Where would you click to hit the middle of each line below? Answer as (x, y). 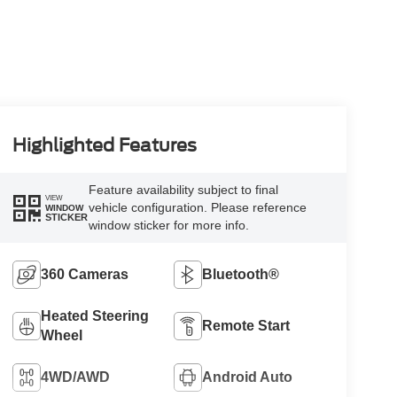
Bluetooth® (241, 275)
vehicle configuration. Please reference (197, 208)
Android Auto (248, 378)
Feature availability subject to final (183, 190)
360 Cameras (84, 275)
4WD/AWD (75, 378)
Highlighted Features (104, 145)
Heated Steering (94, 316)
